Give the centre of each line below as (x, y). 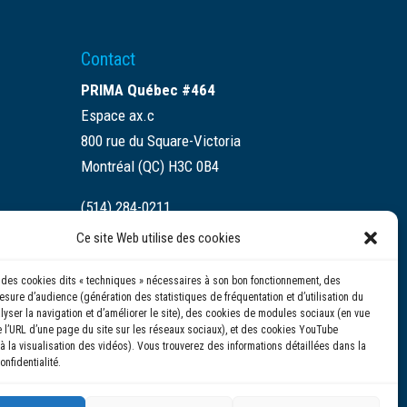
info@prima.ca (125, 248)
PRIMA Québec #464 (149, 90)
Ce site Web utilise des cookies (159, 238)
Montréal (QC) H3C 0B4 (150, 167)
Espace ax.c (118, 116)
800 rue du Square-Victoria (161, 141)
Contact (109, 60)
